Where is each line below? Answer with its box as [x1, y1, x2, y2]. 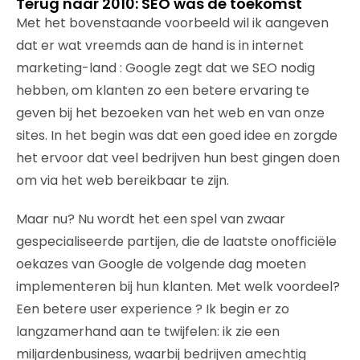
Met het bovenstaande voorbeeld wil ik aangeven [16, 13, 329, 32]
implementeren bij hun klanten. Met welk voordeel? [16, 276, 340, 296]
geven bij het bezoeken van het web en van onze [16, 103, 325, 122]
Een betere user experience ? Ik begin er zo [16, 299, 289, 318]
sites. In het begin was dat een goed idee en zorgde [16, 125, 337, 145]
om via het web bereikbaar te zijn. [16, 170, 229, 190]
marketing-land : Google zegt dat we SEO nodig [16, 58, 315, 77]
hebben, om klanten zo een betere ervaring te [16, 80, 309, 100]
